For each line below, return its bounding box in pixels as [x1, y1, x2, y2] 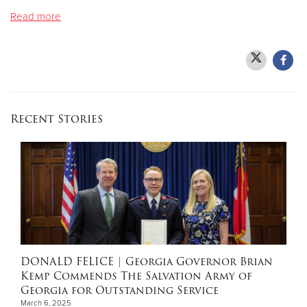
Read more [10, 10, 61, 23]
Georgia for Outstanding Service [21, 282, 219, 299]
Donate [136, 28, 171, 42]
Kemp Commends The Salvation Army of [21, 267, 252, 284]
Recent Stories [10, 110, 103, 127]
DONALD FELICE [21, 253, 114, 270]
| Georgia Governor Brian [114, 253, 273, 270]
